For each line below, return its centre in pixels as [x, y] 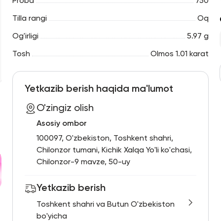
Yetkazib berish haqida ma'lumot [99, 89]
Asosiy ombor [61, 124]
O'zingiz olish [65, 109]
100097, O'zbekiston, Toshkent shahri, [105, 139]
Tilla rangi [29, 19]
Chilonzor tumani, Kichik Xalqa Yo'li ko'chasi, [114, 150]
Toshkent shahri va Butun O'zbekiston [105, 205]
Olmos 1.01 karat [180, 54]
